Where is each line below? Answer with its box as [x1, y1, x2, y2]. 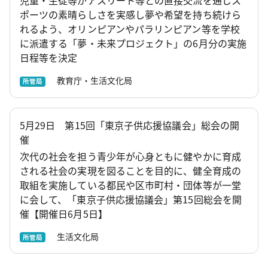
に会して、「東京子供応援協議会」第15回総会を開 [20, 191, 242, 206]
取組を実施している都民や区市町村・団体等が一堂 [20, 177, 241, 192]
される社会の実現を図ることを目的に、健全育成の [20, 163, 241, 178]
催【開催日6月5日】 [20, 206, 108, 221]
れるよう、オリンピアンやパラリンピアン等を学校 [20, 22, 240, 36]
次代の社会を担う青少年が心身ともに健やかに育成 [20, 148, 241, 163]
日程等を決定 [20, 50, 78, 65]
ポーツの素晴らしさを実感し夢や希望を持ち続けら [20, 7, 241, 22]
